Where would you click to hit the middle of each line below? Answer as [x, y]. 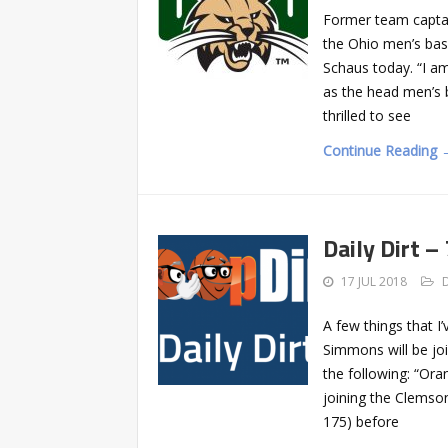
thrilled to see [367, 115]
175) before [361, 421]
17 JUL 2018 [374, 281]
